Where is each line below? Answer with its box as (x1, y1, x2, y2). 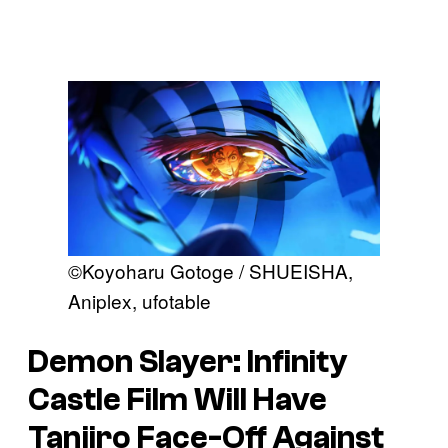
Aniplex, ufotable (68, 287, 211, 315)
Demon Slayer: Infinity (28, 344, 348, 380)
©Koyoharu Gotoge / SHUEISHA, (68, 257, 353, 285)
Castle (28, 382, 121, 418)
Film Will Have (121, 382, 327, 418)
